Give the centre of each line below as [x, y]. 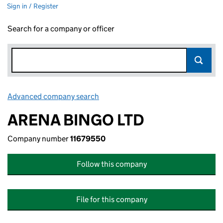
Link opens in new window [145, 96]
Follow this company [111, 164]
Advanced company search [53, 96]
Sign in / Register [33, 6]
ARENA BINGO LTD [76, 120]
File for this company [111, 199]
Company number [39, 139]
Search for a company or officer [61, 29]
